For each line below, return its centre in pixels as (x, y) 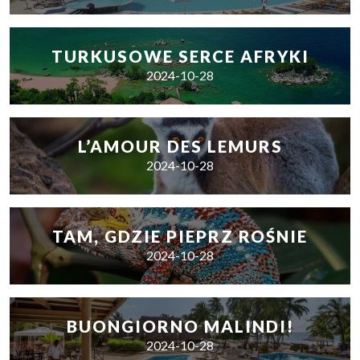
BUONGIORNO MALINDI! (180, 326)
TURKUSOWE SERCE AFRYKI (180, 56)
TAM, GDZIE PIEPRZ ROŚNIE (180, 236)
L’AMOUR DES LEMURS (180, 146)
